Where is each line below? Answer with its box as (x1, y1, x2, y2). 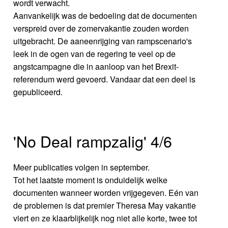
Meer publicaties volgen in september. (13, 161, 150, 173)
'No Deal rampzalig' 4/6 (13, 129, 173, 152)
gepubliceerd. (13, 85, 63, 98)
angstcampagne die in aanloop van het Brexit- (13, 60, 179, 72)
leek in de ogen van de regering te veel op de (13, 47, 176, 60)
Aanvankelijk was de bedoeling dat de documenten (13, 9, 197, 21)
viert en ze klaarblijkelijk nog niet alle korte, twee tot (13, 212, 197, 224)
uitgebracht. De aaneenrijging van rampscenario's (13, 35, 192, 47)
